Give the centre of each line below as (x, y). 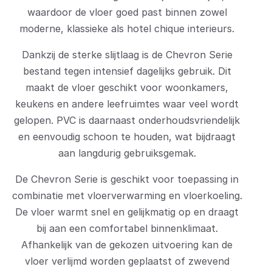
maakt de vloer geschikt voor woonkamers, (127, 88)
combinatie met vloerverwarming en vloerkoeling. (127, 196)
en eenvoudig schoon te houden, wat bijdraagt (127, 137)
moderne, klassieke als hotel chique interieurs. (127, 29)
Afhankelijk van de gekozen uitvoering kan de (127, 245)
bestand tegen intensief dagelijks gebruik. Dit (127, 71)
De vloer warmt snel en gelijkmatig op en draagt (127, 212)
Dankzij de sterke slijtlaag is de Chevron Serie (127, 55)
